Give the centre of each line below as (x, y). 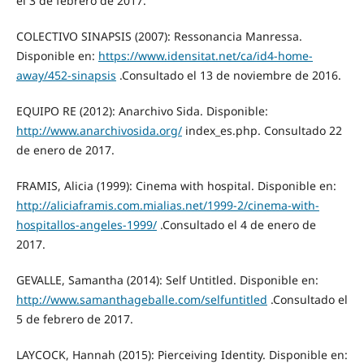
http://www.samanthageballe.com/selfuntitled (141, 300)
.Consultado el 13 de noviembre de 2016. (228, 75)
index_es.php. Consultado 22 (262, 130)
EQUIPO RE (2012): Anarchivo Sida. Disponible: (142, 111)
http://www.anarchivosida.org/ (99, 130)
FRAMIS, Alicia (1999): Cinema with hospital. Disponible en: (176, 186)
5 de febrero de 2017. (74, 319)
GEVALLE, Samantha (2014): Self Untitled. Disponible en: (167, 280)
